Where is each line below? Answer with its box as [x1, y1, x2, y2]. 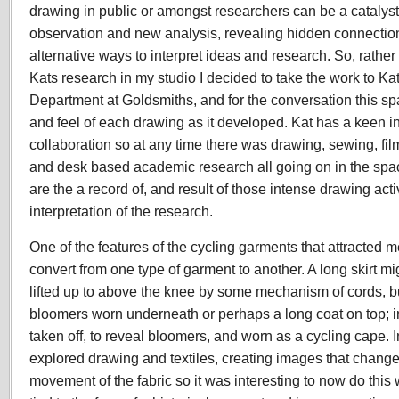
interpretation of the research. [29, 203, 213, 219]
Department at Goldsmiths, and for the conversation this [29, 92, 378, 108]
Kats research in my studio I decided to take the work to [29, 69, 375, 85]
